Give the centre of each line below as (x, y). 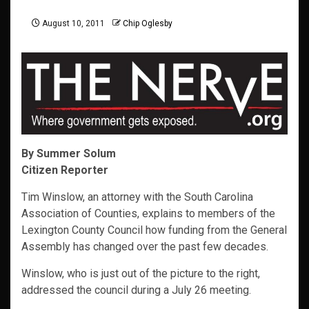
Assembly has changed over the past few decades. (145, 247)
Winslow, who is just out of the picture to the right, (141, 274)
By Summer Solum (69, 154)
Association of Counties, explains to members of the (148, 214)
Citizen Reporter (65, 170)
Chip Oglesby (148, 24)
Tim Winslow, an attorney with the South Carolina (137, 197)
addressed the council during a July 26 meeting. (136, 290)
